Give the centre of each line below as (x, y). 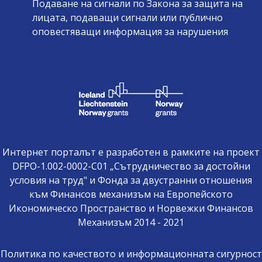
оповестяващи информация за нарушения (130, 31)
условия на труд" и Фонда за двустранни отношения (131, 180)
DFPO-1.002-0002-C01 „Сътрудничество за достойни (131, 166)
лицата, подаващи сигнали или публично (127, 17)
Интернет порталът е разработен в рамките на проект (131, 152)
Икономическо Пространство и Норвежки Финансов (131, 208)
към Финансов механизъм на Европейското (131, 194)
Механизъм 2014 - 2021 (131, 222)
